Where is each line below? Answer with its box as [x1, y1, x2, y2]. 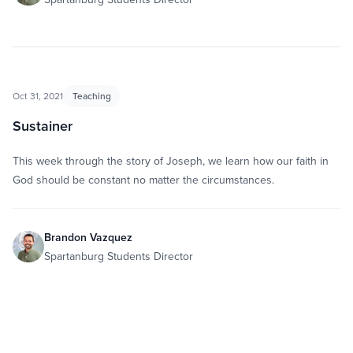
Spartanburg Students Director [44, 248, 193, 264]
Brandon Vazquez [44, 229, 132, 245]
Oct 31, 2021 [13, 89, 63, 102]
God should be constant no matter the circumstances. [13, 172, 274, 188]
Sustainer [13, 116, 72, 136]
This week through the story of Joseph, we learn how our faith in [13, 153, 329, 169]
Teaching [72, 89, 111, 102]
